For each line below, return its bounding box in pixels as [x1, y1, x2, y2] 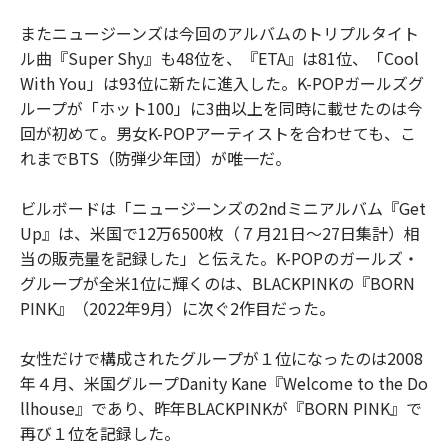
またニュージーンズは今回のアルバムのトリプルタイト [20, 20, 419, 45]
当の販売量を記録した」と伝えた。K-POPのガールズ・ [20, 245, 419, 270]
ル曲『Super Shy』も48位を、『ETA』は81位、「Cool [20, 45, 419, 70]
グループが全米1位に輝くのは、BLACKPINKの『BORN [20, 270, 415, 295]
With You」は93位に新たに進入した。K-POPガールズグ [20, 70, 424, 95]
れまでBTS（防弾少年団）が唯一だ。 [20, 145, 291, 170]
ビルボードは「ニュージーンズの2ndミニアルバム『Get [20, 195, 426, 220]
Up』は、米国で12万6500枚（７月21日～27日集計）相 [20, 220, 420, 245]
